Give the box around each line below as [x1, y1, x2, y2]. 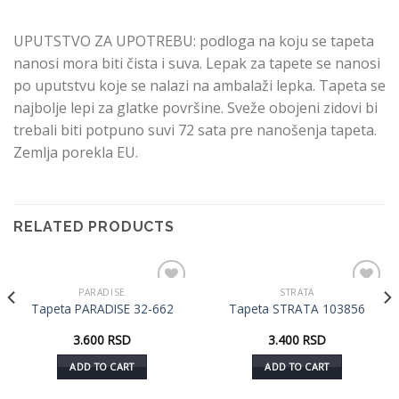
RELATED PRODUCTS [13, 217, 175, 235]
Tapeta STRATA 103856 [229, 299, 365, 317]
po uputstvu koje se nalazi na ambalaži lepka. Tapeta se [13, 76, 386, 96]
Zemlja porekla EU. [13, 142, 138, 163]
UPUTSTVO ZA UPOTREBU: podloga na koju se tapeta [13, 31, 374, 52]
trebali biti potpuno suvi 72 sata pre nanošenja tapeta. [13, 120, 377, 141]
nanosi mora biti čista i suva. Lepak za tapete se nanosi [13, 53, 380, 74]
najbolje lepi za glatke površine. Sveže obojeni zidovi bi [13, 98, 378, 118]
